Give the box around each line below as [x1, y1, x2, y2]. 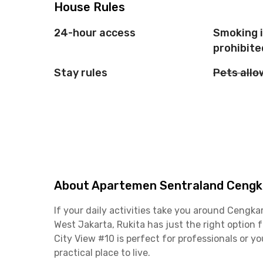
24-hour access [54, 26, 136, 39]
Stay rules [54, 66, 107, 79]
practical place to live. [54, 247, 150, 258]
